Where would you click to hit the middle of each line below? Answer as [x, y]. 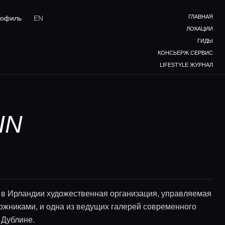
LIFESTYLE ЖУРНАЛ [186, 65]
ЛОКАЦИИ [200, 29]
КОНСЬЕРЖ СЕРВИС [185, 53]
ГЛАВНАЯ [201, 17]
